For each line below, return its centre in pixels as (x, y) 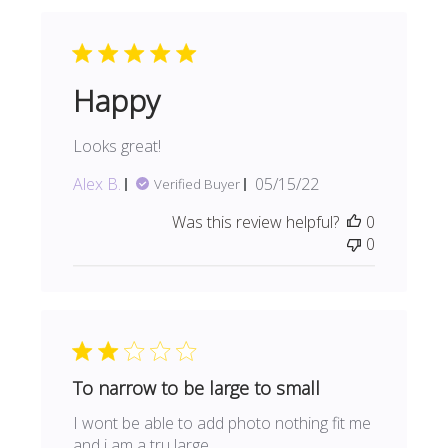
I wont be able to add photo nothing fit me (222, 423)
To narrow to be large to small (197, 388)
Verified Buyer (197, 184)
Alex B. (97, 184)
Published (321, 183)
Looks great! (117, 146)
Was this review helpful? (255, 222)
